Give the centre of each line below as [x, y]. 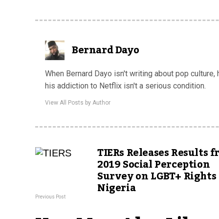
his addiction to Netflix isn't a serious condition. [125, 86]
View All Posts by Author [78, 102]
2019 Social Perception [154, 164]
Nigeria [117, 188]
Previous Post [50, 197]
